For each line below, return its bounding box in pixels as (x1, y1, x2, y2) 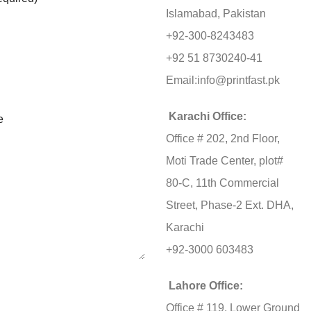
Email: (166, 74, 197, 86)
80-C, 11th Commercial (166, 176, 279, 189)
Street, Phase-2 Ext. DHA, (166, 199, 294, 211)
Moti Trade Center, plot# (166, 154, 283, 167)
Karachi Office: (169, 110, 246, 122)
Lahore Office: (169, 279, 243, 292)
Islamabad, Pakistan (166, 7, 266, 19)
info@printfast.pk (197, 74, 280, 86)
